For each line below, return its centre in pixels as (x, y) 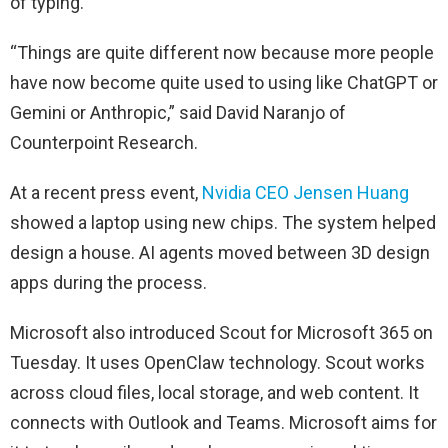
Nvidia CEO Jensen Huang (305, 192)
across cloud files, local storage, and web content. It (214, 392)
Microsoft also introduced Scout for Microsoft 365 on (221, 332)
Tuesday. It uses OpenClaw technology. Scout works (217, 362)
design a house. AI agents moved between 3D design (220, 252)
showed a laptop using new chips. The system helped (223, 222)
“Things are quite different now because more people (222, 52)
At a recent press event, (106, 192)
